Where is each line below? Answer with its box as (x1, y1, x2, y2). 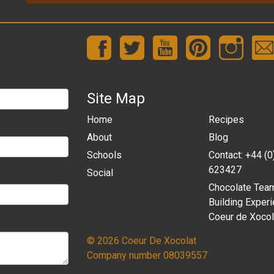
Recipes (208, 114, 244, 125)
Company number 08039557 (86, 250, 207, 261)
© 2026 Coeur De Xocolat (86, 235, 196, 246)
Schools (86, 149, 122, 161)
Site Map (86, 90, 145, 107)
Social (86, 167, 113, 179)
